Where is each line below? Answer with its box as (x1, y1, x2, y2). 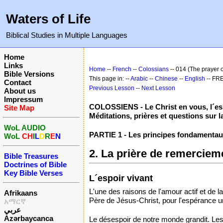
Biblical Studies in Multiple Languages (6, 31, 127, 39)
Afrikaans (4, 189, 37, 197)
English (185, 75, 205, 82)
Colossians (138, 66, 169, 73)
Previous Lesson (89, 85, 134, 92)
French (112, 66, 131, 73)
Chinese (155, 75, 178, 82)
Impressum (4, 95, 43, 104)
